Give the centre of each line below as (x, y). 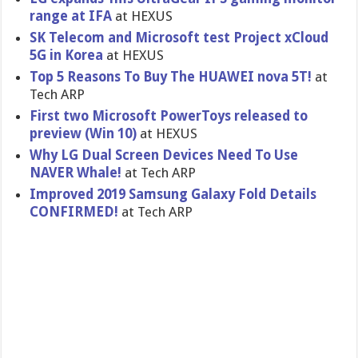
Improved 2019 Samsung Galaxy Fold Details (173, 194)
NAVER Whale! (78, 173)
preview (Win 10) (85, 133)
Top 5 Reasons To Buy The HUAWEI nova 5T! (171, 77)
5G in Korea (67, 55)
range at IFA (71, 16)
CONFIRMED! (76, 212)
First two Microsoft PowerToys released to (169, 116)
